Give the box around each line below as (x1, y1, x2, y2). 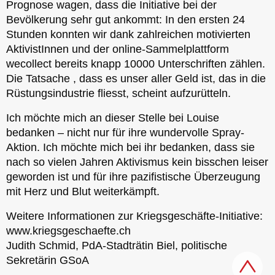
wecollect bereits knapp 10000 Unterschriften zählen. (6, 57, 265, 70)
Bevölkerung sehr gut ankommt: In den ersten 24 (6, 13, 245, 26)
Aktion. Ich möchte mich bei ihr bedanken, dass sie (6, 141, 255, 153)
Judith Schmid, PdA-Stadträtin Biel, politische (6, 239, 227, 252)
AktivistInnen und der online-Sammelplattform (6, 42, 229, 55)
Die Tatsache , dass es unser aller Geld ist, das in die (6, 72, 266, 85)
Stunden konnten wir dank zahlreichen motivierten (6, 28, 250, 41)
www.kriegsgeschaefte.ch (6, 224, 131, 237)
